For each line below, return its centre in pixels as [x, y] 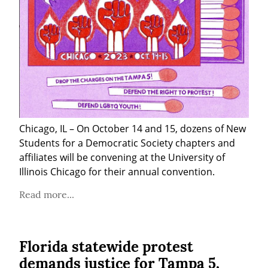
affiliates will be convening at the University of [122, 157]
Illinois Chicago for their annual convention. [117, 171]
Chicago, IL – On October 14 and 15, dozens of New [133, 128]
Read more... [47, 194]
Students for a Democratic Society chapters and [127, 143]
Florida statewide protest [106, 246]
